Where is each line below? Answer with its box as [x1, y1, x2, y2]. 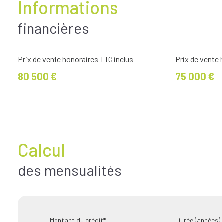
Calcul [18, 138, 65, 160]
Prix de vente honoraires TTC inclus [18, 54, 133, 64]
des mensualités [18, 161, 122, 179]
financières [18, 18, 89, 37]
